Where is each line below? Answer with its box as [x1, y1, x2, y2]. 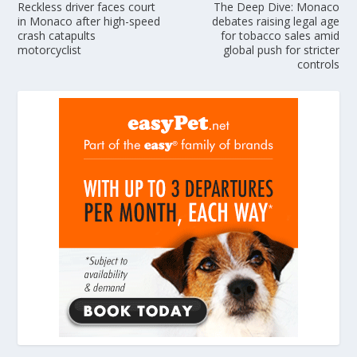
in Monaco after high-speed [18, 13, 161, 29]
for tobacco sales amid [220, 27, 339, 43]
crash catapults [18, 27, 96, 43]
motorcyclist [18, 41, 82, 57]
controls [296, 56, 339, 72]
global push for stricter [222, 41, 339, 57]
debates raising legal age [211, 13, 339, 29]
